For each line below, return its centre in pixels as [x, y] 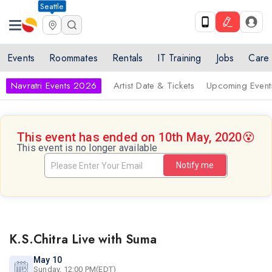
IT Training [179, 58]
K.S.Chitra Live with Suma [83, 240]
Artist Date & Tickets [154, 86]
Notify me [195, 165]
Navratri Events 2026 [54, 86]
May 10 [48, 260]
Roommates [74, 58]
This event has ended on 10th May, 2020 [130, 137]
